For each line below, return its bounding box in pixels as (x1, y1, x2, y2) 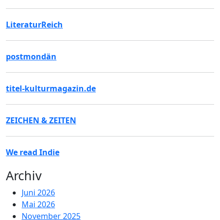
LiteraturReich (6, 19, 63, 30)
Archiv (6, 167, 42, 184)
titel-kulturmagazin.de (6, 83, 96, 94)
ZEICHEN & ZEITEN (6, 115, 76, 126)
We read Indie (6, 147, 59, 158)
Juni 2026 (22, 187, 55, 198)
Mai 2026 (22, 199, 55, 210)
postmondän (6, 51, 56, 62)
